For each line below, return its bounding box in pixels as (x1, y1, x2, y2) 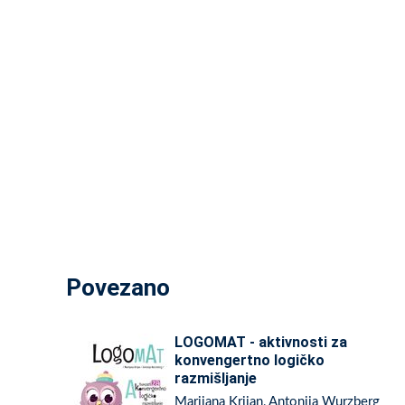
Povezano (66, 274, 170, 301)
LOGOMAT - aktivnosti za (174, 334, 347, 351)
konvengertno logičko (174, 352, 325, 369)
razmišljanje (174, 370, 257, 387)
